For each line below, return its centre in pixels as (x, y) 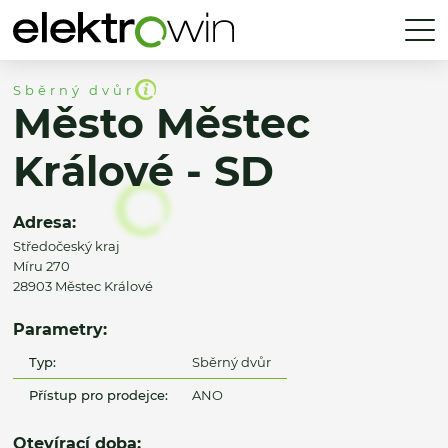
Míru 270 (41, 266)
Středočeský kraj (66, 246)
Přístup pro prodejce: (99, 394)
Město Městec (161, 124)
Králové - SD (143, 172)
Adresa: (44, 222)
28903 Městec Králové (83, 286)
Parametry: (60, 329)
